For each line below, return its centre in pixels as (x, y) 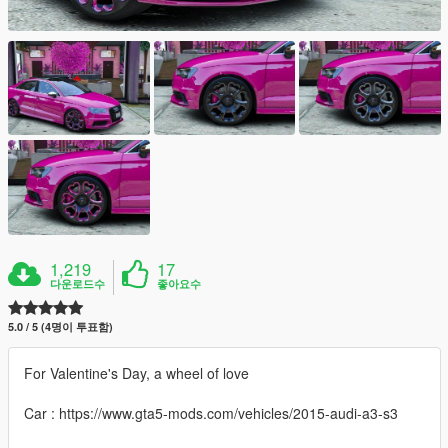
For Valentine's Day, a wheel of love (136, 372)
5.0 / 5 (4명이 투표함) (60, 326)
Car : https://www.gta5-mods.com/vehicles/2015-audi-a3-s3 (211, 412)
